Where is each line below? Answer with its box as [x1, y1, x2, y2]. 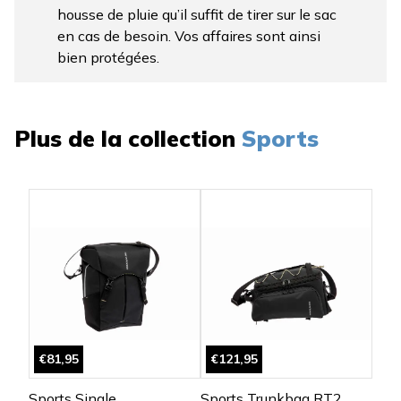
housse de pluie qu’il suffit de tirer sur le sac [57, 5, 337, 24]
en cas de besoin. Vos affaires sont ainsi [57, 27, 320, 46]
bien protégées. [57, 48, 159, 67]
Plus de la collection [14, 124, 235, 153]
